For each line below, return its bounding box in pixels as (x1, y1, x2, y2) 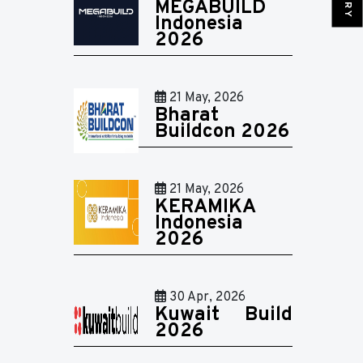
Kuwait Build (155, 303, 293, 327)
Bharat (155, 104, 219, 128)
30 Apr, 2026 (166, 289, 246, 305)
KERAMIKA (155, 195, 256, 220)
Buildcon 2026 (155, 120, 289, 144)
